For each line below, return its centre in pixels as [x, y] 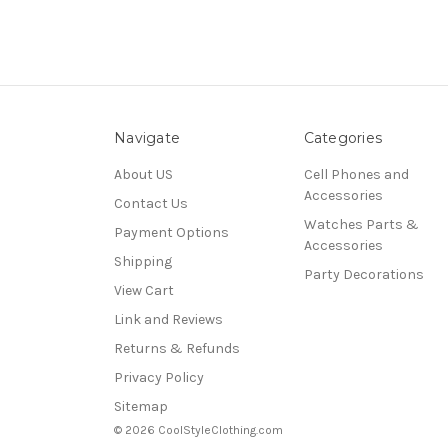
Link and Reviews [168, 320]
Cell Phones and [356, 175]
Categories [342, 138]
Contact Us [151, 204]
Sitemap [141, 406]
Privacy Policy [159, 378]
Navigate [147, 138]
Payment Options [171, 233]
